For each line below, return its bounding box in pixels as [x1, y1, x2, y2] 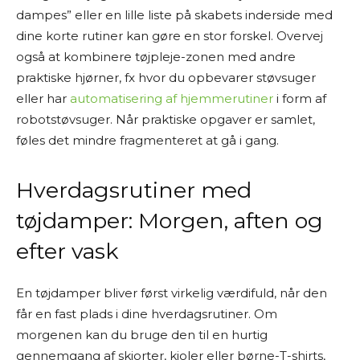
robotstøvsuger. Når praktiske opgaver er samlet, [16, 112, 315, 127]
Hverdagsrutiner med [16, 177, 252, 203]
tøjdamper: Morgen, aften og [16, 207, 323, 234]
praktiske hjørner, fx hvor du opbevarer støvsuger [16, 70, 316, 85]
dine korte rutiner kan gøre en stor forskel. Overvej [16, 28, 323, 43]
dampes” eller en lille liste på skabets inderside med [16, 7, 333, 22]
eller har [16, 91, 70, 106]
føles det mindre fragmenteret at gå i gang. [16, 133, 279, 148]
